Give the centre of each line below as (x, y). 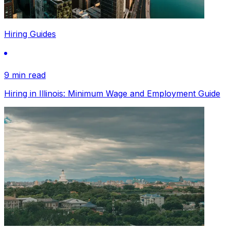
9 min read (25, 75)
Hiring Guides (30, 34)
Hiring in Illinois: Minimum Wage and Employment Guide (112, 94)
